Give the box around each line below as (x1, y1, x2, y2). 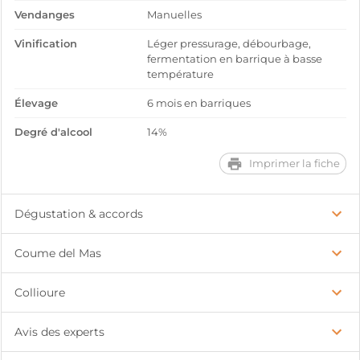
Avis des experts (14, 325, 104, 339)
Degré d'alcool (14, 126, 92, 138)
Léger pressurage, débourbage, (147, 38, 312, 50)
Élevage (14, 97, 58, 109)
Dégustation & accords (14, 207, 143, 221)
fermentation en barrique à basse (147, 53, 323, 65)
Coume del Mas (14, 246, 101, 260)
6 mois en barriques (147, 97, 252, 109)
